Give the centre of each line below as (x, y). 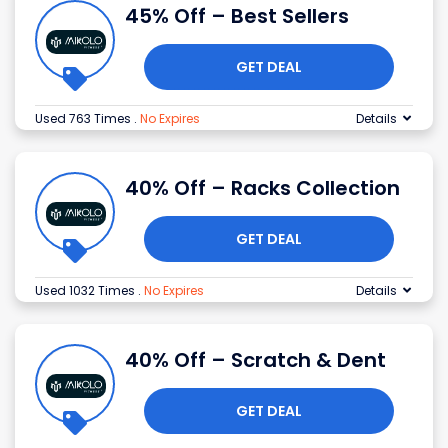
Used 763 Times (84, 119)
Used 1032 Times (86, 291)
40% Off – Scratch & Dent (255, 360)
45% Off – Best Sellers (237, 16)
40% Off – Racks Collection (262, 188)
